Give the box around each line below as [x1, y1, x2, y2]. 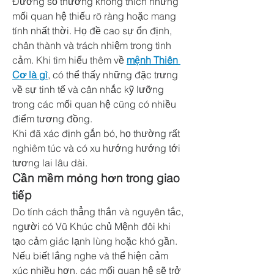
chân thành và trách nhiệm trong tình [12, 39, 171, 51]
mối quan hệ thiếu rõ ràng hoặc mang [12, 10, 176, 22]
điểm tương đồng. [12, 113, 92, 125]
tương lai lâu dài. [12, 157, 87, 169]
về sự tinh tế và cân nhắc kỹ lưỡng [12, 83, 164, 95]
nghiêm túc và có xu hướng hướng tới [12, 142, 180, 154]
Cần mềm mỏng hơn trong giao [12, 171, 180, 185]
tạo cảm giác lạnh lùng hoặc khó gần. [12, 235, 177, 247]
